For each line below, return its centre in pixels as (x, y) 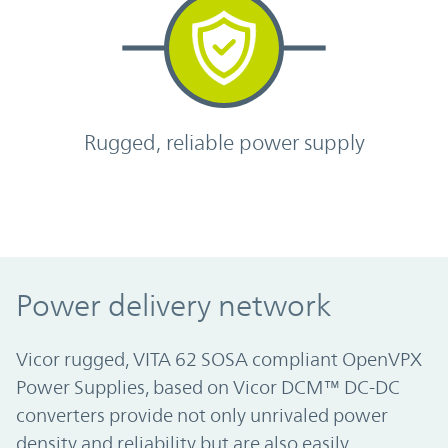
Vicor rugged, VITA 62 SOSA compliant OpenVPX (219, 358)
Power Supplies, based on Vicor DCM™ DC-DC (208, 386)
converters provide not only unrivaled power (202, 414)
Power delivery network (173, 305)
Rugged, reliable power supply (224, 142)
